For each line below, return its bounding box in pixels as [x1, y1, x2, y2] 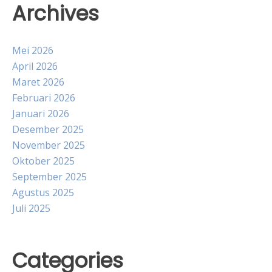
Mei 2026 [12, 43, 53, 57]
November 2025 [12, 138, 85, 152]
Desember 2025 [12, 122, 84, 136]
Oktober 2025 [12, 154, 75, 168]
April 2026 [12, 59, 58, 73]
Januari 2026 [12, 106, 69, 120]
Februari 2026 [12, 90, 75, 104]
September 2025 [12, 169, 87, 183]
